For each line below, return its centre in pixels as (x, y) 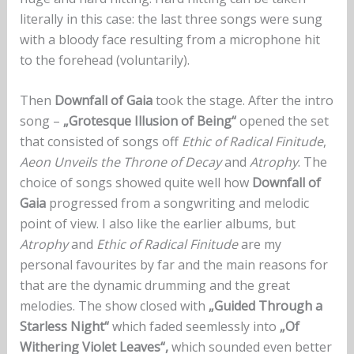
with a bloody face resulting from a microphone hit (169, 39)
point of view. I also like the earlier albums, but (157, 224)
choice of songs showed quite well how (136, 183)
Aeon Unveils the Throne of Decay (120, 162)
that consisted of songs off (100, 142)
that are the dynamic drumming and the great (154, 286)
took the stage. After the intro (243, 101)
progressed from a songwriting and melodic (177, 203)
